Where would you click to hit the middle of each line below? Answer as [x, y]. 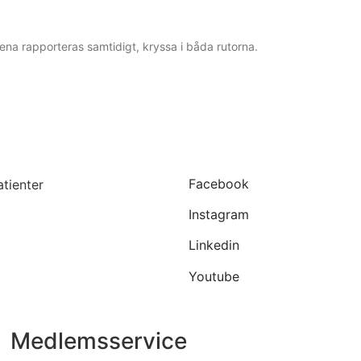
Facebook [219, 183]
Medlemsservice [99, 341]
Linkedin [214, 245]
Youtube [214, 276]
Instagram [219, 214]
